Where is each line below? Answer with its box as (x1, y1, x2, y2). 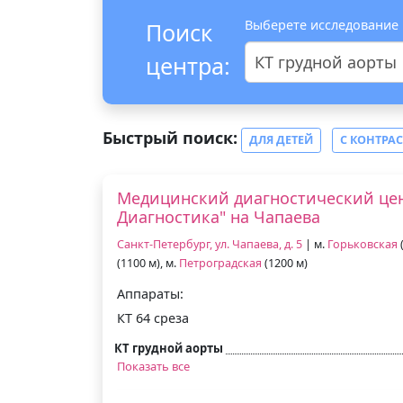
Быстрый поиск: (103, 126, 237, 148)
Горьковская (327, 236, 398, 252)
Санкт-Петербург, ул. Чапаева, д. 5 (117, 236, 302, 252)
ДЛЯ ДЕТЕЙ (249, 131, 313, 148)
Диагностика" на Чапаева (117, 205, 320, 228)
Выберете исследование (245, 15, 399, 33)
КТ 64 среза (117, 309, 189, 327)
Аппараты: (117, 284, 184, 302)
